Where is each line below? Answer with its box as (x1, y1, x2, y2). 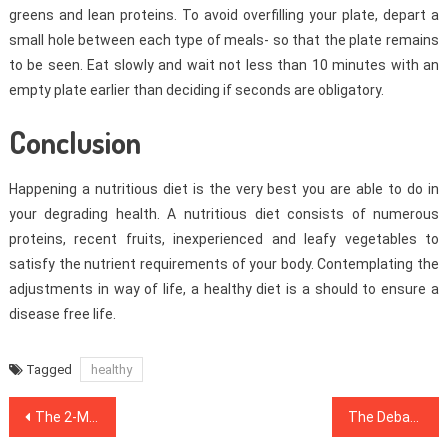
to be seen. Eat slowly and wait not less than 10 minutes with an (8, 56, 440, 73)
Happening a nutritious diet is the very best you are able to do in (8, 180, 440, 197)
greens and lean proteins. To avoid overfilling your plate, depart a (8, 6, 440, 23)
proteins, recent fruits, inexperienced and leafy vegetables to (8, 230, 440, 247)
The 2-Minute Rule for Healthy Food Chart (34, 408, 89, 425)
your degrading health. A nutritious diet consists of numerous (8, 205, 440, 222)
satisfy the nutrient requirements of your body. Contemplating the (8, 255, 440, 272)
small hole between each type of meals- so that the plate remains (8, 31, 440, 48)
